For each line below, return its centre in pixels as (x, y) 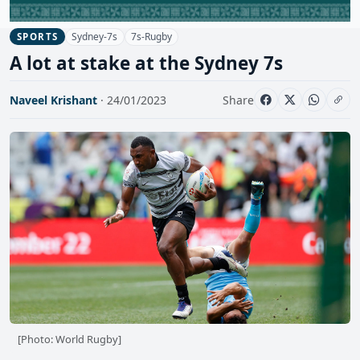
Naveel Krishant (53, 100)
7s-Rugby (151, 36)
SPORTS (38, 37)
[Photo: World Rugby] (69, 340)
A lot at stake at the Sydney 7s (146, 63)
